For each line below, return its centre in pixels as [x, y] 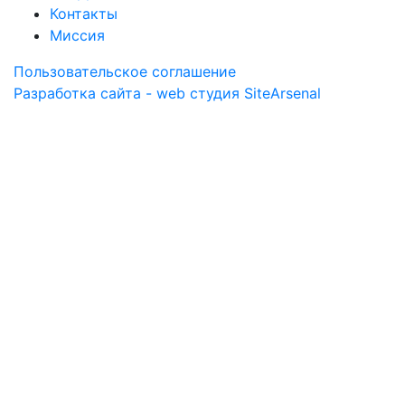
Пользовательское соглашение [125, 71]
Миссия [77, 35]
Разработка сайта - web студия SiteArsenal [167, 93]
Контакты [84, 13]
